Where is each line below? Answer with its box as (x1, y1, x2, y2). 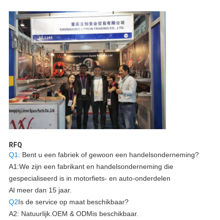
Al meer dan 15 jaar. (8, 186, 72, 194)
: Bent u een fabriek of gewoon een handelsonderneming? (18, 151, 199, 159)
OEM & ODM (52, 210, 92, 218)
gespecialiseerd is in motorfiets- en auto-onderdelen (8, 174, 170, 183)
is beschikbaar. (92, 210, 138, 218)
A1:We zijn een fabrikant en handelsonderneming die (8, 163, 173, 171)
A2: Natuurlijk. (8, 210, 52, 218)
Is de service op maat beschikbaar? (18, 198, 129, 206)
